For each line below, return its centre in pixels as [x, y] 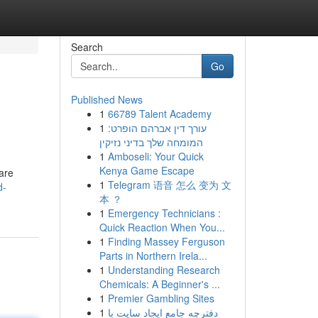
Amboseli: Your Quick [155, 156]
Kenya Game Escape [147, 170]
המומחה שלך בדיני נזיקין [151, 142]
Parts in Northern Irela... [153, 256]
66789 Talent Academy [159, 114]
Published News [106, 99]
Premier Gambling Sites [161, 298]
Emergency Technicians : [164, 213]
